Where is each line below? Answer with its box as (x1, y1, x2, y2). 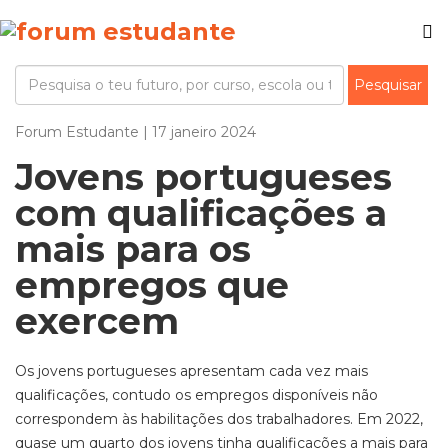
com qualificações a (15, 191, 387, 235)
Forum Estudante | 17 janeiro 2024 (15, 123, 256, 141)
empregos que (15, 263, 289, 307)
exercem (15, 299, 179, 343)
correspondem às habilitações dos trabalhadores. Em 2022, (15, 410, 423, 428)
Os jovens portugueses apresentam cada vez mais (15, 362, 368, 380)
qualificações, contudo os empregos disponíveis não (15, 386, 378, 404)
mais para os (15, 227, 251, 271)
